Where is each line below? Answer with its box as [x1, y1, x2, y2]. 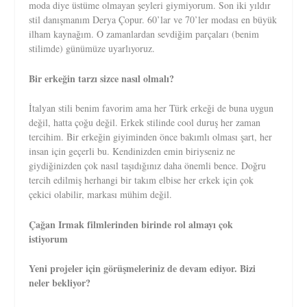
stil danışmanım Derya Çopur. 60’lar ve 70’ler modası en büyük [29, 13, 278, 27]
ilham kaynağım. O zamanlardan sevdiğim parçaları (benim [29, 27, 260, 41]
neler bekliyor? [29, 275, 91, 290]
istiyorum [29, 231, 72, 246]
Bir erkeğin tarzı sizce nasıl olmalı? [29, 71, 175, 86]
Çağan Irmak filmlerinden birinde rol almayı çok [29, 217, 234, 232]
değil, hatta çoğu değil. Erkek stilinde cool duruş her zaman [29, 116, 261, 130]
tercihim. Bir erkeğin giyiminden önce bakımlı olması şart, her [29, 130, 273, 144]
